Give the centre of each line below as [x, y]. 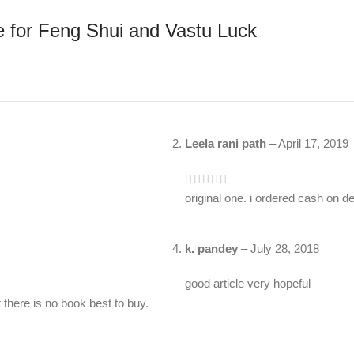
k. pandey [213, 249]
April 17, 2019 [313, 144]
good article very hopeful [248, 284]
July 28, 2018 [285, 249]
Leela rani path [227, 144]
